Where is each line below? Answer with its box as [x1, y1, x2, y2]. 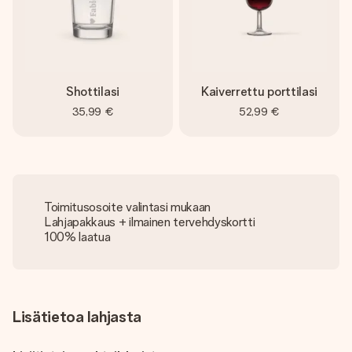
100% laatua [44, 229, 111, 244]
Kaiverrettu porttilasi [201, 84, 317, 99]
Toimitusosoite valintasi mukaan [44, 200, 211, 214]
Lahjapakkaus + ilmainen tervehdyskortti [44, 214, 255, 229]
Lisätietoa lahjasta [13, 307, 141, 326]
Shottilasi [66, 84, 119, 99]
